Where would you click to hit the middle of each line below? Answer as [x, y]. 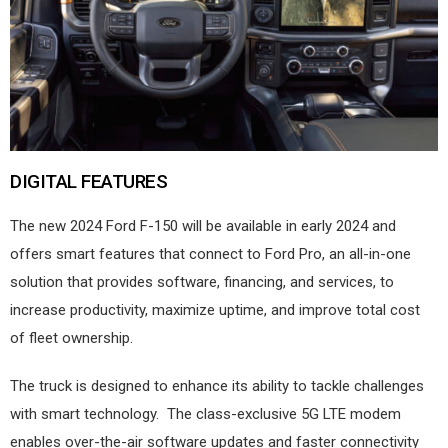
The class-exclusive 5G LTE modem [284, 413]
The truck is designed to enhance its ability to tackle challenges [217, 385]
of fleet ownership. [71, 337]
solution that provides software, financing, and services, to [202, 281]
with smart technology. [84, 413]
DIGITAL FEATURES [89, 181]
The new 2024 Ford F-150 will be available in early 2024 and [203, 225]
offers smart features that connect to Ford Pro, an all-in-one [210, 253]
